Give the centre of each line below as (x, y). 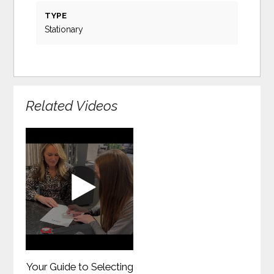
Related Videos (72, 106)
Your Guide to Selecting (80, 266)
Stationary (64, 30)
